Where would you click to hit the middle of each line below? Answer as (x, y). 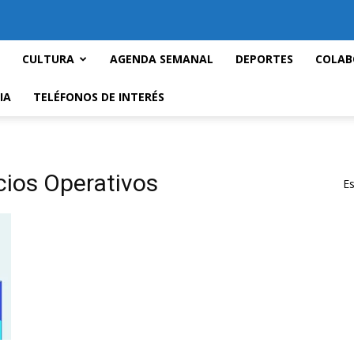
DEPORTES (264, 59)
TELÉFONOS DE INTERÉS (99, 97)
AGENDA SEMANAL (162, 59)
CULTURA (48, 59)
